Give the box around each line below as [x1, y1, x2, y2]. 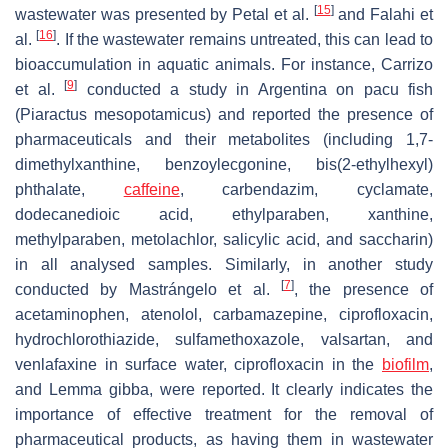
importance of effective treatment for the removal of [15, 405, 433, 423]
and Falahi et [333, 5, 434, 23]
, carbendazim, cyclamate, [179, 180, 434, 198]
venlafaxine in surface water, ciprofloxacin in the [15, 355, 382, 373]
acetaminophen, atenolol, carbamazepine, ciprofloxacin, [15, 305, 433, 323]
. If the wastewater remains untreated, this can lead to [56, 30, 434, 48]
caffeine [123, 180, 180, 198]
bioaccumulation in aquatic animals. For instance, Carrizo [15, 55, 433, 73]
